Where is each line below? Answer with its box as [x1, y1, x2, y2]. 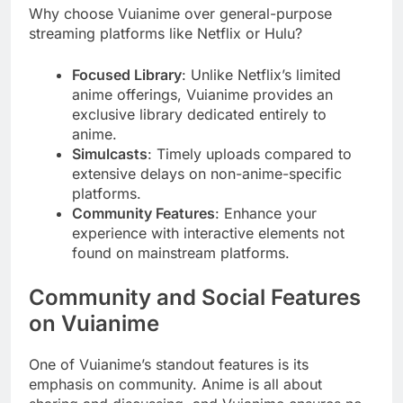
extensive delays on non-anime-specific [72, 164, 342, 183]
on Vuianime [29, 309, 159, 336]
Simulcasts [72, 144, 148, 163]
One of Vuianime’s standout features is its [29, 354, 309, 373]
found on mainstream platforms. [72, 243, 290, 262]
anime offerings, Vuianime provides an [72, 85, 333, 103]
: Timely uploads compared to [148, 144, 352, 163]
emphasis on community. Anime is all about [29, 374, 322, 393]
